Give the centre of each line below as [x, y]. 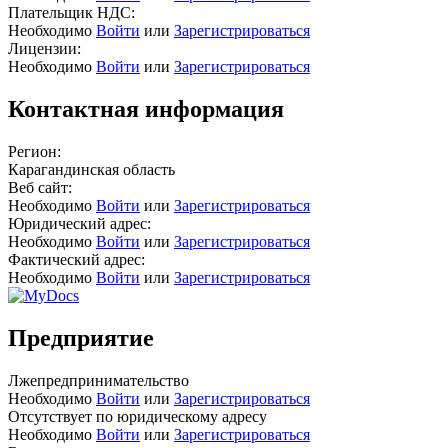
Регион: [34, 151]
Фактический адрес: [76, 259]
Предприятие [81, 337]
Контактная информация [146, 108]
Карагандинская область [91, 169]
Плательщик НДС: [71, 12]
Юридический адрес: [79, 223]
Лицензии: [44, 48]
